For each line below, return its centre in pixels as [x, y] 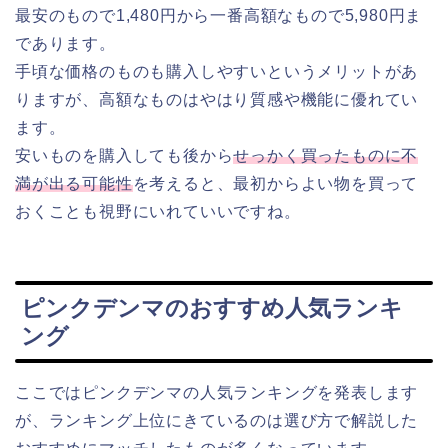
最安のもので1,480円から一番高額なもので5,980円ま [219, 16]
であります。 [65, 44]
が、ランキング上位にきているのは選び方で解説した [217, 420]
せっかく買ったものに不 [326, 156]
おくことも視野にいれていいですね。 [158, 212]
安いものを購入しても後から [124, 156]
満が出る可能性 [74, 184]
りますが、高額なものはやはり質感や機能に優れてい [217, 100]
